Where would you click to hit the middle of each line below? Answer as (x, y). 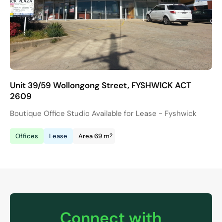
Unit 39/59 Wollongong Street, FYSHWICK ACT (101, 85)
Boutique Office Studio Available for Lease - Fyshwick (103, 113)
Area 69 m (94, 136)
